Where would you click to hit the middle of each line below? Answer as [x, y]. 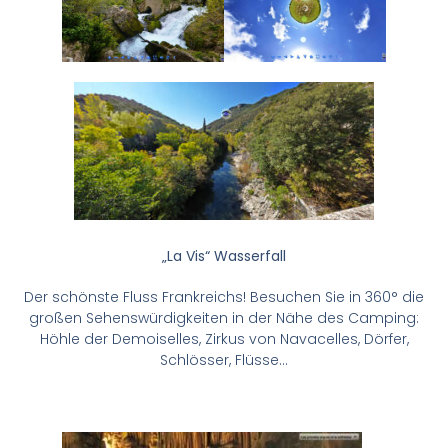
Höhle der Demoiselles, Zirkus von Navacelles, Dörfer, [224, 339]
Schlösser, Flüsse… [224, 360]
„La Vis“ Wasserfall [224, 256]
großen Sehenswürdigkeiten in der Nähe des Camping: [224, 318]
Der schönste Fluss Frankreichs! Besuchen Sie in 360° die [224, 297]
